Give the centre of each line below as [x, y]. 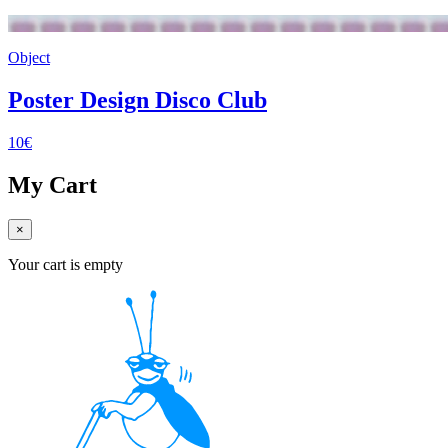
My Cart [52, 185]
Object [29, 58]
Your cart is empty [65, 264]
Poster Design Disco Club [137, 100]
